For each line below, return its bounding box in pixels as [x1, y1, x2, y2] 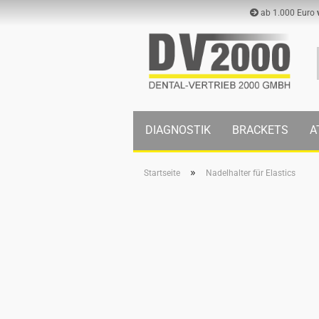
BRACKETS [232, 123, 288, 137]
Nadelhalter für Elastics [206, 168, 296, 178]
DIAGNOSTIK [145, 123, 211, 137]
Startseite [144, 168, 180, 178]
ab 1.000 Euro [258, 8, 317, 18]
